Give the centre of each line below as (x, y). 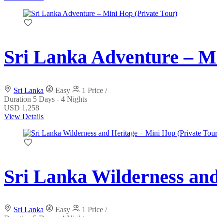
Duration (18, 99)
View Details (24, 116)
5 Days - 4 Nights (60, 99)
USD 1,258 (22, 108)
